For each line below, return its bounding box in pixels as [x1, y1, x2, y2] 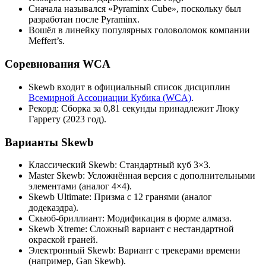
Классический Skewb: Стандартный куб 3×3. [28, 160, 211, 170]
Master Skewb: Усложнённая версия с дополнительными [28, 170, 255, 181]
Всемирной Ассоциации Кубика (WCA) [28, 92, 191, 103]
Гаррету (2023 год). [28, 113, 106, 124]
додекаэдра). [28, 202, 78, 213]
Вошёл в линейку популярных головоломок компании [28, 25, 250, 36]
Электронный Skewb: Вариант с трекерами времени [28, 245, 240, 256]
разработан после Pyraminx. [28, 14, 140, 25]
